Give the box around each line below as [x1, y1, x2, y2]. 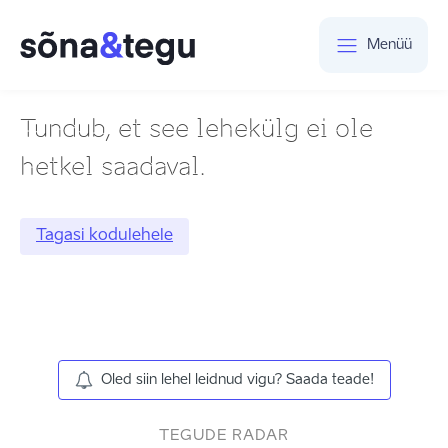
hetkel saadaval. [20, 152, 205, 181]
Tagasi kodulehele [36, 228, 173, 244]
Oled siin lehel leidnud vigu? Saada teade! [100, 373, 374, 387]
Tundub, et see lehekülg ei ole [20, 114, 373, 143]
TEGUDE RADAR [159, 428, 289, 443]
